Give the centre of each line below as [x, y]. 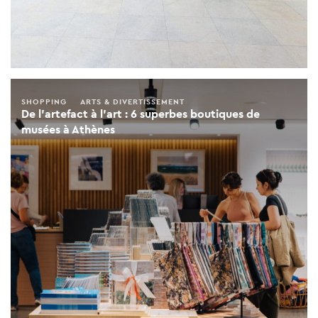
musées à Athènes [68, 130]
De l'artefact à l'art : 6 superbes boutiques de [141, 114]
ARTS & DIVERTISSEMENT [132, 102]
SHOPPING [44, 102]
